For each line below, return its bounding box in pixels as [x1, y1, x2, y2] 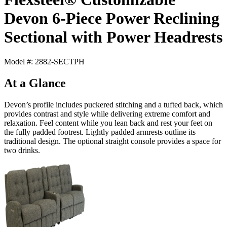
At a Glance [4, 77, 66, 90]
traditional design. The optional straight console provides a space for [4, 137, 221, 146]
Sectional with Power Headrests [4, 28, 222, 47]
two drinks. [4, 146, 40, 155]
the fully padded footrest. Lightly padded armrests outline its [4, 128, 196, 137]
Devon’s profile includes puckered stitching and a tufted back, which [4, 100, 223, 109]
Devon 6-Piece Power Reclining [4, 9, 219, 28]
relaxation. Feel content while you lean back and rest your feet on [4, 119, 212, 128]
